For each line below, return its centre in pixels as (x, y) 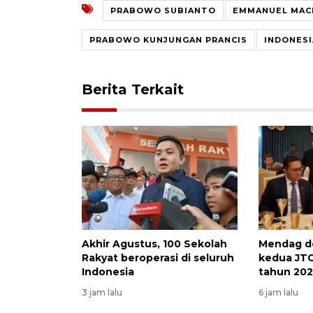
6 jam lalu (279, 293)
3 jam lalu (102, 293)
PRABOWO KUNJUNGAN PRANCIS (168, 40)
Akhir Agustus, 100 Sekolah (154, 244)
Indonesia (108, 272)
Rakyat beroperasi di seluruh (158, 258)
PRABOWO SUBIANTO (163, 11)
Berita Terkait (133, 90)
